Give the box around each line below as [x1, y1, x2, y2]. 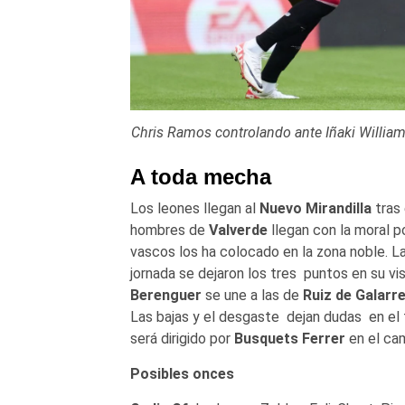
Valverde [204, 221, 268, 239]
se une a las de [201, 286, 303, 304]
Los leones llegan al [129, 199, 259, 217]
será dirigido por [129, 329, 234, 347]
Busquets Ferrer [233, 329, 345, 347]
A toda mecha [129, 164, 271, 189]
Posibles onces [129, 364, 234, 382]
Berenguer [129, 286, 202, 304]
